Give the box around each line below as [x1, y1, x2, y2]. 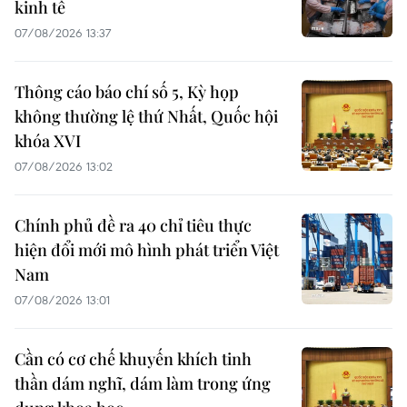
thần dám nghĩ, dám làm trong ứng [15, 372, 271, 394]
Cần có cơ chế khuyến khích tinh [15, 347, 252, 370]
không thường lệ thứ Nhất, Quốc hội [15, 104, 278, 127]
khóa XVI [15, 129, 81, 152]
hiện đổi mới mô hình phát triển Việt [15, 238, 279, 261]
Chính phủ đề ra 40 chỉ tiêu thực [15, 213, 252, 236]
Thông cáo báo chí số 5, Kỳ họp [15, 80, 239, 103]
